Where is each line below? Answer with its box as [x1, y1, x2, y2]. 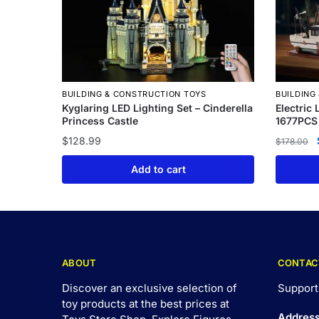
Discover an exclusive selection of [62, 281, 237, 296]
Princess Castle [62, 115, 139, 127]
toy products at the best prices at [62, 297, 229, 311]
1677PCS [276, 115, 318, 127]
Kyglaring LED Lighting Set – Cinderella [62, 102, 253, 115]
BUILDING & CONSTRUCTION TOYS [62, 89, 206, 100]
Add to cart [130, 162, 186, 175]
